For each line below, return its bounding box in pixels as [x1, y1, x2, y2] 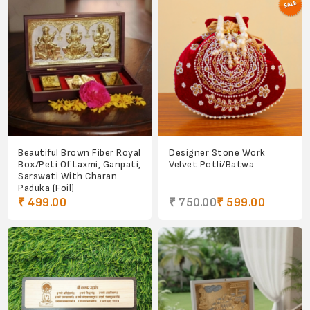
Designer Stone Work [169, 146, 266, 158]
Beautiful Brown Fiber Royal [18, 146, 141, 158]
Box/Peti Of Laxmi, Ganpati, [18, 158, 141, 170]
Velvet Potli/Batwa [169, 158, 254, 170]
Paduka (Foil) [18, 181, 75, 194]
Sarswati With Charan [18, 170, 118, 182]
